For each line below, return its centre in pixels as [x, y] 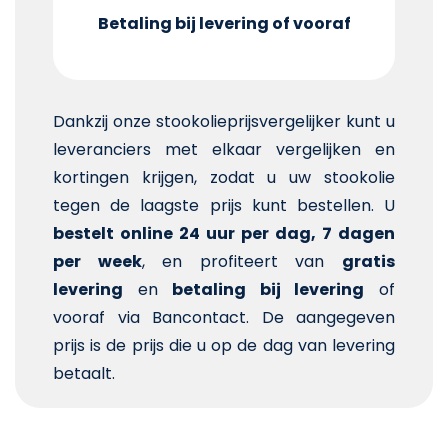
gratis [369, 262]
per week [97, 262]
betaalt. [84, 374]
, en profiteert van [242, 262]
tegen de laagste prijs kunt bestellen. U [224, 206]
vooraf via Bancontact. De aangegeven [224, 318]
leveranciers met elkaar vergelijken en [224, 150]
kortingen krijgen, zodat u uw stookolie [224, 178]
